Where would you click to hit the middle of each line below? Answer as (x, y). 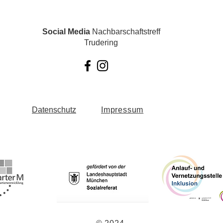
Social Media (66, 32)
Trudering (101, 43)
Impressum (122, 110)
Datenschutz (54, 110)
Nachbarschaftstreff (125, 32)
